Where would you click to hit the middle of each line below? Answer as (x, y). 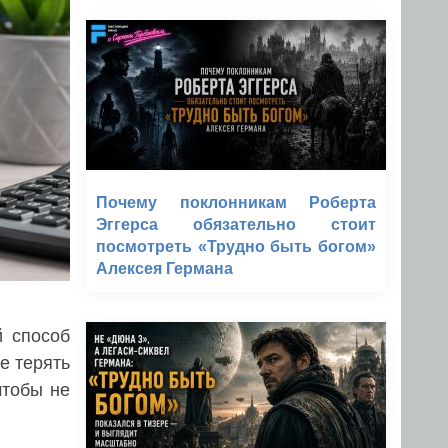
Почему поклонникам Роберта (236, 202)
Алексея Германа (164, 268)
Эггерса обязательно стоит (236, 224)
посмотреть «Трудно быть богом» (236, 246)
